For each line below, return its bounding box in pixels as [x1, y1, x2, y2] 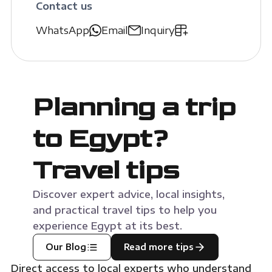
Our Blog [45, 242, 86, 253]
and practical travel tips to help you [32, 204, 217, 217]
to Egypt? [32, 123, 169, 155]
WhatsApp [35, 24, 89, 37]
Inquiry [140, 24, 175, 37]
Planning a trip [32, 91, 236, 124]
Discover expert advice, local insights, [32, 188, 225, 201]
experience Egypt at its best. [32, 220, 182, 233]
